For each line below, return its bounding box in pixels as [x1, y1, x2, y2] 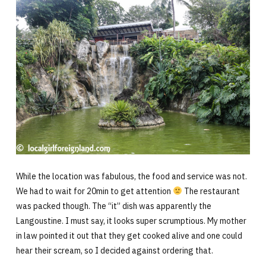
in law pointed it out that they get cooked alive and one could [15, 230, 242, 241]
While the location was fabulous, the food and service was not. [15, 170, 247, 182]
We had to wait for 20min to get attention [15, 185, 173, 197]
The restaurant [182, 185, 240, 197]
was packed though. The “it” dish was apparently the [15, 200, 211, 211]
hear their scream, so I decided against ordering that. [15, 245, 213, 256]
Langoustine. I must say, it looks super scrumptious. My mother [15, 215, 246, 226]
